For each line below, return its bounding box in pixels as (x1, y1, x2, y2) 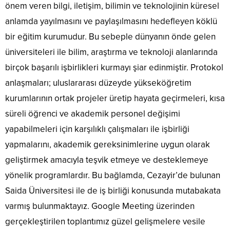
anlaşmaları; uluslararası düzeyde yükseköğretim (5, 78, 191, 89)
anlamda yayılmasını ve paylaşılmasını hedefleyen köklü (5, 16, 217, 27)
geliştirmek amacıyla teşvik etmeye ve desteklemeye (5, 155, 208, 166)
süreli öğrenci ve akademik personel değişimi (5, 108, 180, 120)
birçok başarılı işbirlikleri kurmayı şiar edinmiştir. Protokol (5, 62, 223, 73)
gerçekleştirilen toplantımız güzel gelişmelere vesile (5, 216, 205, 227)
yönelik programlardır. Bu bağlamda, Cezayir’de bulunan (5, 170, 220, 181)
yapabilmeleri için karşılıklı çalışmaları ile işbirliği (5, 124, 189, 135)
